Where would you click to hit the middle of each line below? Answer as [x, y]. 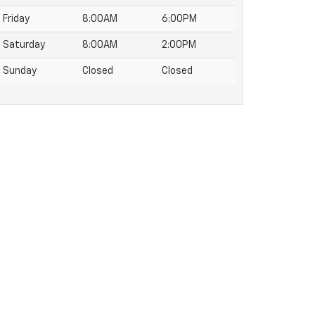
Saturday [24, 45]
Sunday [20, 71]
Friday [16, 19]
